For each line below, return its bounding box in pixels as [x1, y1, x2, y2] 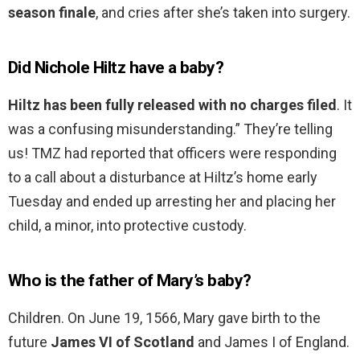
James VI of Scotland [51, 333, 194, 351]
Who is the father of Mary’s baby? [8, 271, 252, 291]
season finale [8, 4, 96, 22]
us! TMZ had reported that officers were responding [8, 145, 337, 162]
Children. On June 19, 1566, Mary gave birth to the [8, 309, 321, 327]
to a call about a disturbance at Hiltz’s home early [8, 169, 317, 186]
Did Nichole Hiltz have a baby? [8, 58, 224, 78]
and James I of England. [194, 333, 350, 351]
